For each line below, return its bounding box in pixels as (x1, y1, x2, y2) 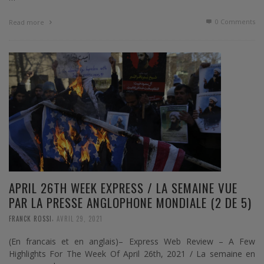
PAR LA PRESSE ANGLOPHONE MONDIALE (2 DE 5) (9, 193, 252, 212)
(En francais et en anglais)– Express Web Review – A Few (9, 236, 255, 247)
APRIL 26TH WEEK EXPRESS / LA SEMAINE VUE (9, 179, 237, 197)
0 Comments (213, 16, 255, 26)
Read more (9, 17, 46, 27)
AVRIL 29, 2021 (57, 214, 103, 224)
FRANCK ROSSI (9, 214, 52, 224)
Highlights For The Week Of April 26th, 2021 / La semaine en (9, 248, 255, 260)
